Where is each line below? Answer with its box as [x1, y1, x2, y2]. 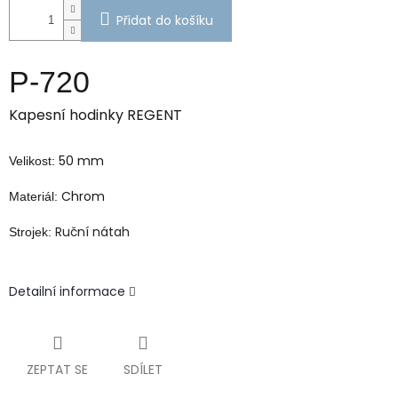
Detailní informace [9, 283, 125, 301]
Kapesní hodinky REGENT [9, 105, 182, 126]
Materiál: [9, 189, 58, 204]
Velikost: [9, 154, 55, 169]
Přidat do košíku [116, 12, 213, 30]
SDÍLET [123, 361, 163, 379]
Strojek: [9, 225, 52, 240]
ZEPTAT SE [27, 361, 88, 379]
